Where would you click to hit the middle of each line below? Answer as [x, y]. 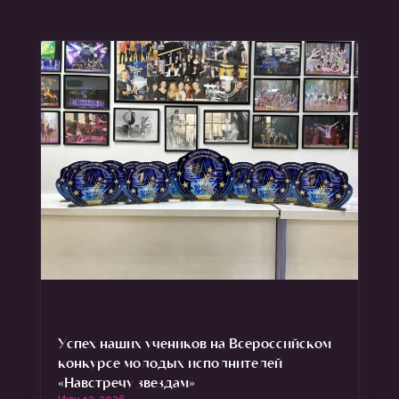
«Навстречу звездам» [126, 381]
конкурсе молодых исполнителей [170, 362]
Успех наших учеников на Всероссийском [194, 342]
